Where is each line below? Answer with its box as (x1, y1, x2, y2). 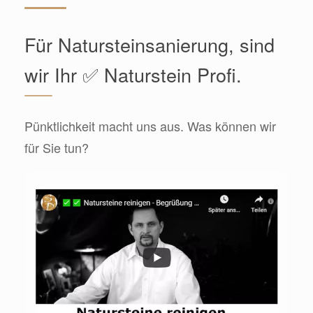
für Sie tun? (24, 138, 89, 157)
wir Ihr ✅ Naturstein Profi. (24, 61, 242, 89)
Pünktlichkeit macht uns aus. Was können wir (24, 117, 276, 136)
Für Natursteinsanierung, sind (24, 31, 275, 59)
